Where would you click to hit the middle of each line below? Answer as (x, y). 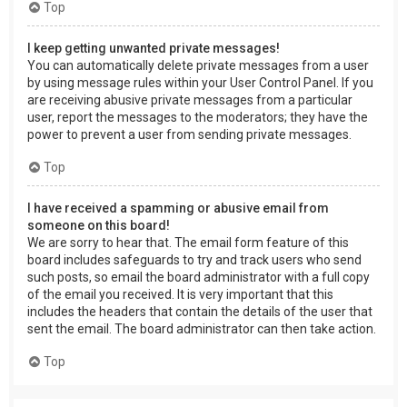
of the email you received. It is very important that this (180, 294)
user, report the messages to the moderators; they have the (198, 117)
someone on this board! (99, 225)
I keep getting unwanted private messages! (154, 48)
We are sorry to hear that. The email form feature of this (188, 242)
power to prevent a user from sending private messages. (189, 134)
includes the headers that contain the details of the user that (200, 311)
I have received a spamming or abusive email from (178, 208)
